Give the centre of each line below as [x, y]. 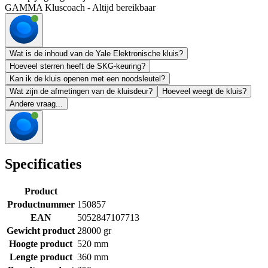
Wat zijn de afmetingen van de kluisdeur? [81, 92]
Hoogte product [41, 244]
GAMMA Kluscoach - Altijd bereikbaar [80, 8]
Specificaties [43, 164]
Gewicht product [41, 231]
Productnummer [41, 205]
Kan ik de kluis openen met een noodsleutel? [87, 79]
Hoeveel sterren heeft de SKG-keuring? [77, 66]
